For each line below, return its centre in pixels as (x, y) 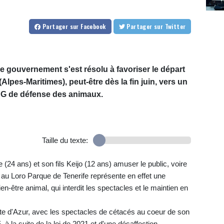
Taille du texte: (65, 140)
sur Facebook (88, 26)
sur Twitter (175, 26)
